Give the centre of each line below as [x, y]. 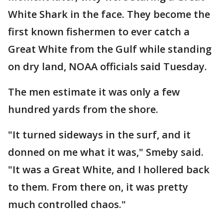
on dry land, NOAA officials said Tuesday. [108, 66]
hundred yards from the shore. [83, 109]
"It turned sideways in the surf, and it [99, 135]
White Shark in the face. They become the [109, 14]
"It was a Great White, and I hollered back [109, 169]
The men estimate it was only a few [94, 92]
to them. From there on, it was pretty [98, 187]
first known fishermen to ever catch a [99, 32]
